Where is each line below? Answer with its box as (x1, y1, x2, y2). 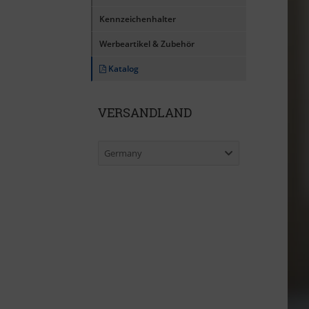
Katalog (106, 62, 139, 74)
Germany (104, 146, 142, 159)
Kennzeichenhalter (99, 12, 176, 25)
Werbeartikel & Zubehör (99, 37, 195, 50)
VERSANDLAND (98, 103, 192, 121)
